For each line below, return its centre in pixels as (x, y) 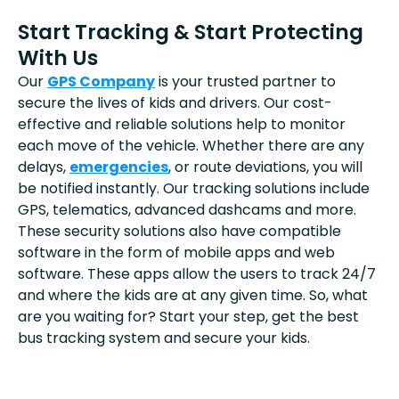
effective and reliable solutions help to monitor (182, 124)
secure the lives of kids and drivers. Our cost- (175, 102)
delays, (44, 167)
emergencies (119, 167)
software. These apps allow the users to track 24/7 (197, 273)
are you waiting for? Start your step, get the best (188, 316)
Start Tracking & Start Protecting (191, 32)
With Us (58, 57)
